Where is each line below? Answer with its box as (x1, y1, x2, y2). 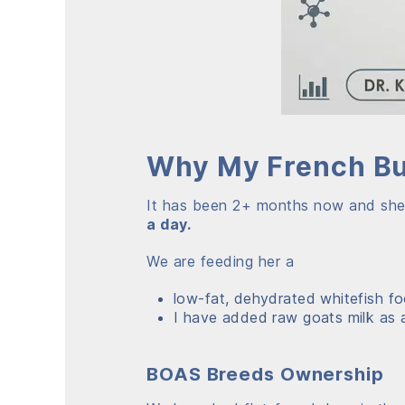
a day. (146, 214, 195, 233)
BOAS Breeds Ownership (146, 363, 384, 385)
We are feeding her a (146, 251, 294, 270)
